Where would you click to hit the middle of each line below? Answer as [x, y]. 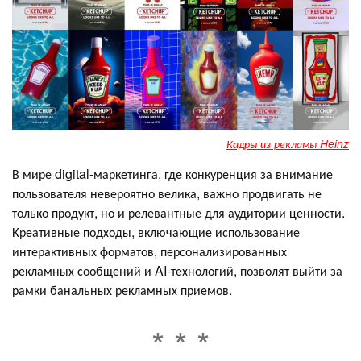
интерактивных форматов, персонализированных [149, 251]
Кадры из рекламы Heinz [288, 144]
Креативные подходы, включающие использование [156, 232]
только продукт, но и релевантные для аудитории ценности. [178, 213]
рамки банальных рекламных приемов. [124, 290]
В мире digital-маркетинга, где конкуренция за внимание [172, 174]
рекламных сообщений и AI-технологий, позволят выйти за [177, 271]
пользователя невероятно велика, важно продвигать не [167, 193]
